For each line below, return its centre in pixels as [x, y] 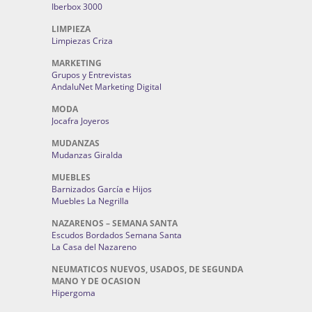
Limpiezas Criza [82, 41]
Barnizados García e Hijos [102, 189]
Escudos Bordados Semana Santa [117, 235]
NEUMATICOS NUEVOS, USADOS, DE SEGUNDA [147, 269]
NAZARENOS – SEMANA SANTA [115, 223]
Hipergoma [73, 293]
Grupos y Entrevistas [92, 75]
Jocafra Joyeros [80, 121]
